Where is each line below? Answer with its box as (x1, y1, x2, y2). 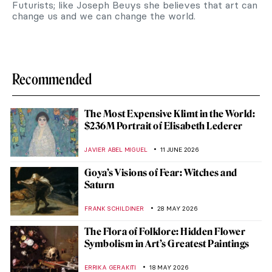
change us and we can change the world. (12, 9, 195, 22)
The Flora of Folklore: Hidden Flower (84, 225, 246, 237)
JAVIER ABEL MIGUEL (84, 145, 148, 154)
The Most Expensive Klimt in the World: (84, 107, 256, 120)
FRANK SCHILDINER (84, 204, 144, 212)
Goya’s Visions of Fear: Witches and (84, 166, 237, 178)
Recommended (12, 70, 92, 88)
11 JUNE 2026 (160, 145, 199, 154)
